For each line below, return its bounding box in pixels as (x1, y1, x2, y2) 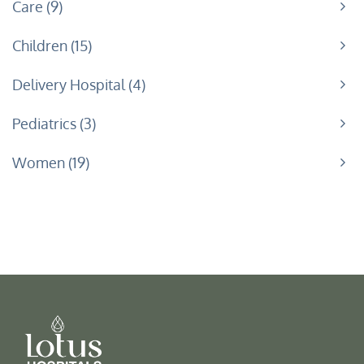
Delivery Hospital (12, 75, 128, 93)
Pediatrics (12, 114, 80, 132)
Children (12, 36, 71, 54)
